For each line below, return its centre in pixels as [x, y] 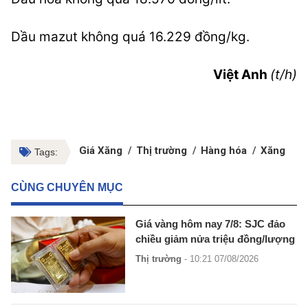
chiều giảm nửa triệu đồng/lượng [216, 239]
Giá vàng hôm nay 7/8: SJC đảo [211, 224]
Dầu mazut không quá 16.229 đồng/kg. [130, 37]
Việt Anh [242, 75]
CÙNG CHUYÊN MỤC [67, 187]
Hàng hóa [224, 151]
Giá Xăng [101, 151]
